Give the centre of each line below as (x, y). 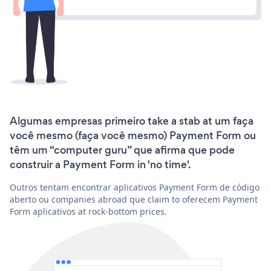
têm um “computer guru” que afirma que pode (122, 150)
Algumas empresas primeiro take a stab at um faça (132, 121)
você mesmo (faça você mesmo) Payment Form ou (133, 135)
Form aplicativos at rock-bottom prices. (88, 211)
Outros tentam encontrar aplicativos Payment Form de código (135, 187)
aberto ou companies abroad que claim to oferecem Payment (134, 199)
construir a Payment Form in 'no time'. (100, 164)
